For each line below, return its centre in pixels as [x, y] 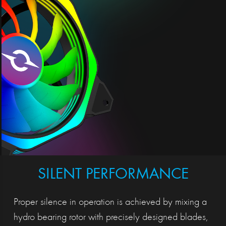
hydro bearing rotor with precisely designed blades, [110, 218]
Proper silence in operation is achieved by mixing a [110, 203]
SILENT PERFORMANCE [113, 175]
